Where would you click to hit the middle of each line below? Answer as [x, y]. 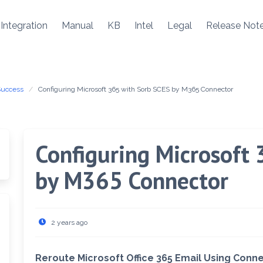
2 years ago [70, 222]
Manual [77, 26]
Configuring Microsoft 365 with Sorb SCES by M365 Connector [136, 89]
